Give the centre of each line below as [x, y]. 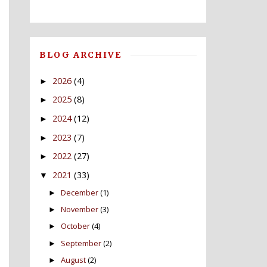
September [81, 243]
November [80, 209]
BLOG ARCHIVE [80, 55]
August [74, 260]
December [80, 192]
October [76, 226]
